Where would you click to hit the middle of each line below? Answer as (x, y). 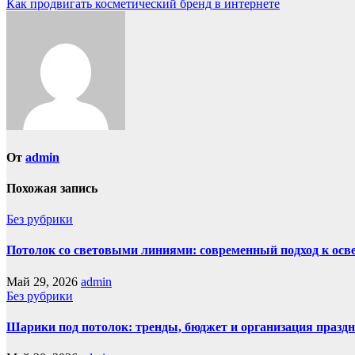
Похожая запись (52, 188)
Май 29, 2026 (44, 281)
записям (41, 35)
